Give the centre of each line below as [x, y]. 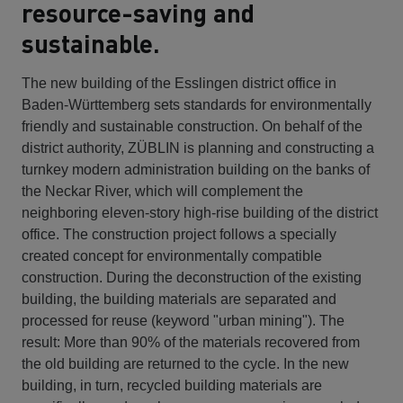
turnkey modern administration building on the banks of [196, 169]
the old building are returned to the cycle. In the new [185, 363]
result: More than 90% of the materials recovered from [191, 342]
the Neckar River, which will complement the [162, 191]
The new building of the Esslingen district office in [179, 83]
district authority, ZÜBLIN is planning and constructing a [198, 148]
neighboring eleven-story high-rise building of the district [200, 212]
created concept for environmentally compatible [172, 255]
